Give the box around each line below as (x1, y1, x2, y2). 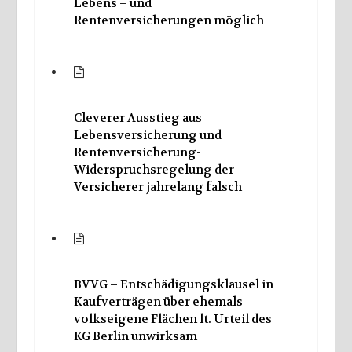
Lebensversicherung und (73, 127, 222, 144)
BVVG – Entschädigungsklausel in (73, 276, 273, 292)
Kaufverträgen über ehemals (73, 293, 243, 310)
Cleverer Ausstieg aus (73, 110, 202, 126)
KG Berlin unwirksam (73, 328, 197, 344)
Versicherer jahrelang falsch (73, 179, 242, 196)
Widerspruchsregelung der (73, 162, 234, 178)
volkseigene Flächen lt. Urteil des (73, 310, 272, 327)
